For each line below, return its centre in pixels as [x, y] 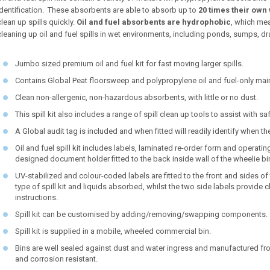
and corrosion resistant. [56, 259]
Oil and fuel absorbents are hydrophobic [154, 22]
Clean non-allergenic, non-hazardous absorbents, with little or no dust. [137, 98]
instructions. [36, 198]
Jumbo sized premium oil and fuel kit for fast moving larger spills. [129, 64]
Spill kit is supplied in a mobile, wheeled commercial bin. [113, 231]
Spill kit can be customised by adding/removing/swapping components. [141, 215]
